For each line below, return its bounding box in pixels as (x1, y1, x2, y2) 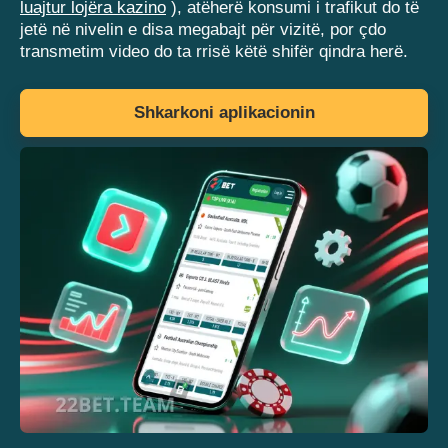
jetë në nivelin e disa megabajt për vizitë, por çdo (20, 20, 386, 40)
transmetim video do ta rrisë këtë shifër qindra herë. (20, 42, 408, 62)
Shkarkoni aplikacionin (133, 103, 315, 123)
